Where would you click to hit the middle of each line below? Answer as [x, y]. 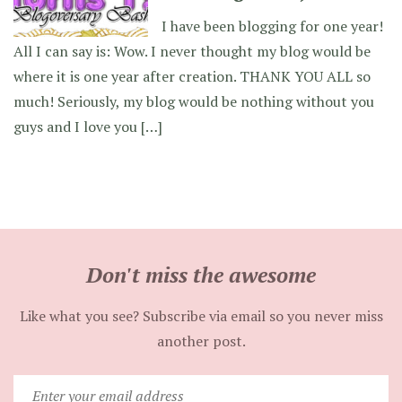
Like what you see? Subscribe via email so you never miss [201, 316]
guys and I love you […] [88, 127]
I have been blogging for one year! [272, 26]
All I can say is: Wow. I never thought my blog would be [192, 51]
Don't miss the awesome [201, 275]
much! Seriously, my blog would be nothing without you [194, 101]
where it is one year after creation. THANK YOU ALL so [192, 76]
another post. [201, 341]
